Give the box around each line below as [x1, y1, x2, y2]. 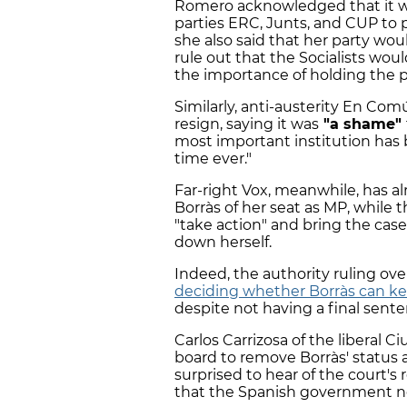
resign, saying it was [174, 115, 319, 134]
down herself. [174, 233, 272, 252]
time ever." [174, 150, 252, 168]
